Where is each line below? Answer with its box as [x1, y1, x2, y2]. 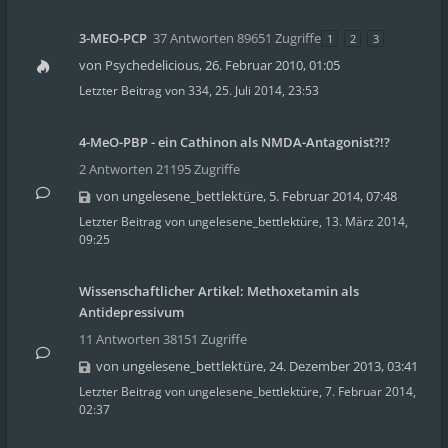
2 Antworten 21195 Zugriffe [79, 160, 240, 178]
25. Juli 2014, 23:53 [215, 82, 319, 99]
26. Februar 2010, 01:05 [205, 56, 340, 74]
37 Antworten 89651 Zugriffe [153, 29, 321, 47]
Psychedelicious [105, 56, 199, 74]
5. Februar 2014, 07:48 [269, 187, 397, 205]
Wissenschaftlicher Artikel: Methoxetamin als [79, 282, 359, 300]
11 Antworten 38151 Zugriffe [79, 330, 247, 348]
